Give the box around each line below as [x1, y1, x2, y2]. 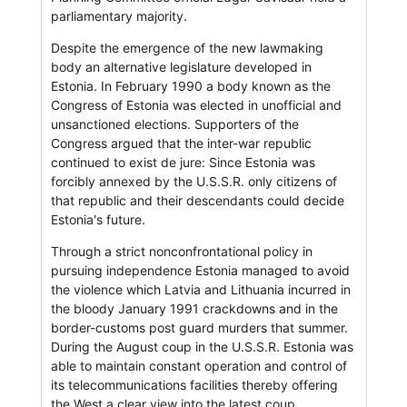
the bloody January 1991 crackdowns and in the [50, 300, 338, 316]
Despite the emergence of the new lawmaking [50, 39, 323, 55]
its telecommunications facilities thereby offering [50, 376, 338, 392]
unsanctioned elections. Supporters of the [50, 115, 299, 132]
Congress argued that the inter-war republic [50, 134, 312, 151]
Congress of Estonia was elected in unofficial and [50, 96, 342, 113]
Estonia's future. [50, 211, 145, 227]
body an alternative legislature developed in [50, 58, 312, 74]
